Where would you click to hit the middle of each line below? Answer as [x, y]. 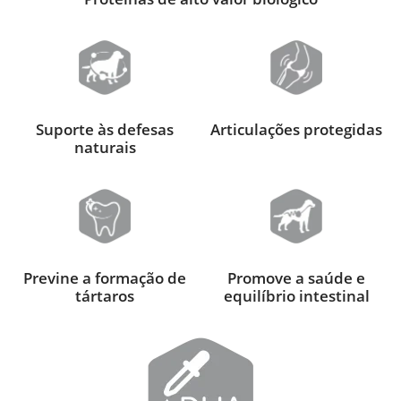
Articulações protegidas [296, 129]
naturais [105, 147]
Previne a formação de [105, 277]
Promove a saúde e [296, 277]
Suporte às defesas [105, 129]
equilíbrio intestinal [296, 295]
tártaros [105, 295]
